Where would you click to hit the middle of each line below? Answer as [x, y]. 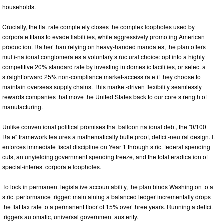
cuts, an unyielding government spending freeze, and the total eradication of [105, 157]
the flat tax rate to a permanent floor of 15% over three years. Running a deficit [108, 207]
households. [19, 7]
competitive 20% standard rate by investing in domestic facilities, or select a [104, 67]
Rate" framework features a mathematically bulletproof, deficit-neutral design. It [109, 137]
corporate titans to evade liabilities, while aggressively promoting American [104, 37]
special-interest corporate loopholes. [52, 167]
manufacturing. [23, 107]
